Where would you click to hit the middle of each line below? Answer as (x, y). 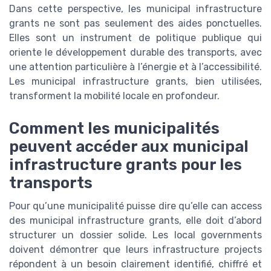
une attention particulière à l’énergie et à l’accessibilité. (135, 67)
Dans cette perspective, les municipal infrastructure (135, 9)
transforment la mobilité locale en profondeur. (114, 96)
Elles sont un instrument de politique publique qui (135, 38)
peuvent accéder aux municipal (129, 147)
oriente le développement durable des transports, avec (135, 52)
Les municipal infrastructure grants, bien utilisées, (135, 81)
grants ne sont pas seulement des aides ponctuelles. (135, 23)
